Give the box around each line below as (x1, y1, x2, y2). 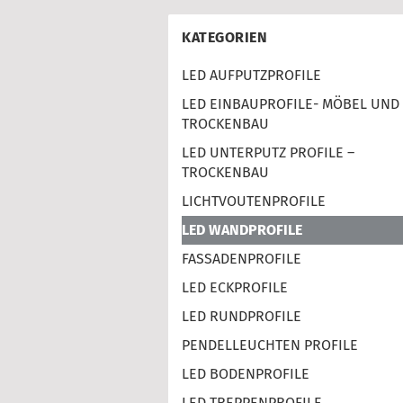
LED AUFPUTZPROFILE (182, 67, 321, 84)
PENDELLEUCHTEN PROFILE (182, 336, 358, 354)
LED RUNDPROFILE (182, 308, 301, 325)
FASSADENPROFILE (182, 250, 301, 267)
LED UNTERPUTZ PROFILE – (182, 144, 354, 161)
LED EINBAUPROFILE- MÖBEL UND (182, 95, 399, 112)
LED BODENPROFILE (182, 365, 309, 382)
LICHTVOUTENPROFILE (182, 193, 326, 210)
